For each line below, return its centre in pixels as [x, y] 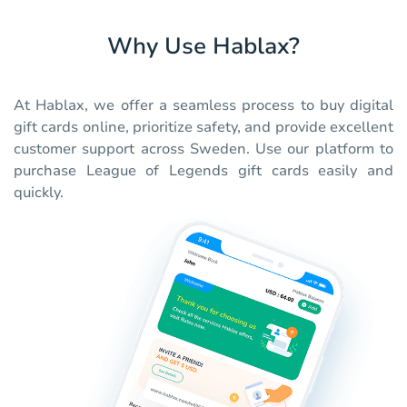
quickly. [39, 193]
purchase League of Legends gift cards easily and [203, 171]
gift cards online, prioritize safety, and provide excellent [203, 128]
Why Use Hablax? [203, 47]
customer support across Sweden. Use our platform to [203, 149]
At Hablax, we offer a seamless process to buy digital [203, 106]
